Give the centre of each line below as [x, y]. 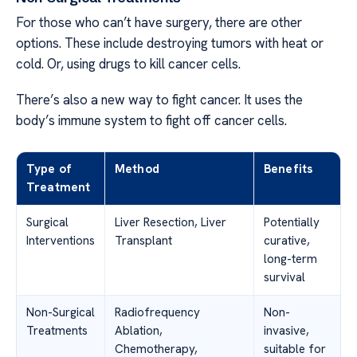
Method [137, 169]
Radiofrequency [157, 312]
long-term [290, 259]
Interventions [61, 240]
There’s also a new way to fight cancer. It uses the [159, 99]
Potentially [292, 222]
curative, [287, 240]
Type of [49, 169]
